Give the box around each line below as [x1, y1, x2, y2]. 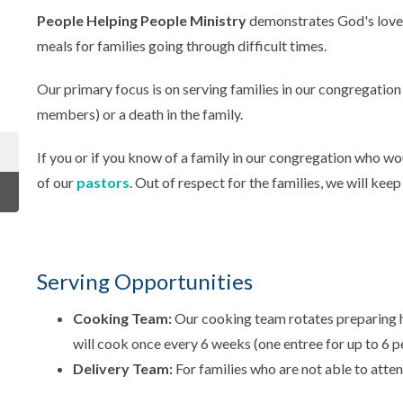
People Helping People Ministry [36, 11, 246, 29]
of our [36, 173, 76, 191]
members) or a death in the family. [36, 104, 243, 122]
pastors [76, 173, 130, 191]
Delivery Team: [72, 360, 173, 377]
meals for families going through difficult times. [36, 36, 327, 54]
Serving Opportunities [36, 267, 253, 294]
